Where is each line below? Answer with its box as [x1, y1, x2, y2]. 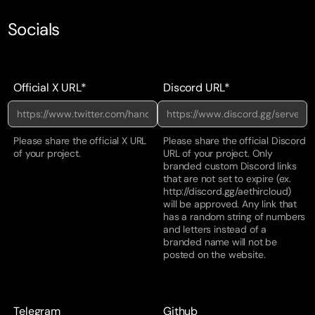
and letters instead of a [163, 222, 267, 236]
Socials [8, 18, 60, 40]
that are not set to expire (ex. [163, 172, 292, 185]
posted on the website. [163, 247, 266, 261]
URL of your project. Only [163, 146, 273, 160]
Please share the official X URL [13, 134, 147, 147]
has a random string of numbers [163, 210, 306, 223]
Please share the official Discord [163, 134, 306, 147]
